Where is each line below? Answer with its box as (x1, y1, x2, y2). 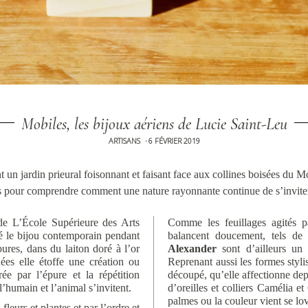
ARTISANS (108, 135, 140, 146)
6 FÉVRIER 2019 (148, 135, 200, 146)
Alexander (168, 243, 217, 254)
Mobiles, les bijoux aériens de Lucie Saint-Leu (21, 114, 287, 134)
